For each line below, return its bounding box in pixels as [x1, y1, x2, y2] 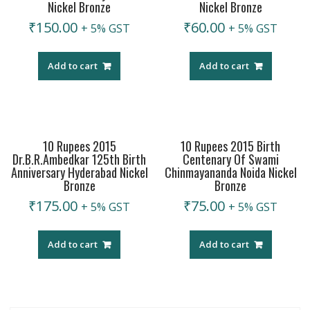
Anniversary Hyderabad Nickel [10, 163, 148, 181]
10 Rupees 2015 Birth [181, 136, 281, 155]
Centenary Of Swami [182, 149, 279, 168]
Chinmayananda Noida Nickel [164, 163, 297, 181]
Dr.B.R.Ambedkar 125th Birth [12, 149, 147, 168]
